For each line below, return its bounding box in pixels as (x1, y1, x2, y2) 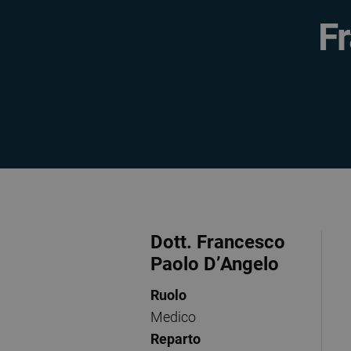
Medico (150, 309, 196, 325)
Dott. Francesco (150, 231, 285, 253)
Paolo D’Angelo (150, 253, 279, 275)
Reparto (150, 331, 201, 347)
